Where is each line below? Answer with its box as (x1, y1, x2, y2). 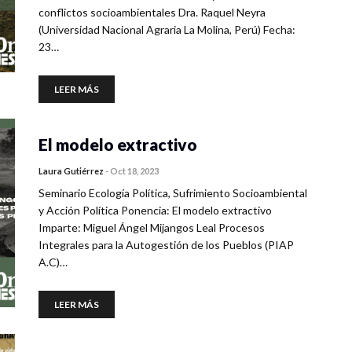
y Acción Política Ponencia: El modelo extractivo (38, 203, 272, 217)
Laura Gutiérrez (38, 166, 104, 176)
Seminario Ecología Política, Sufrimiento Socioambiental (38, 186, 307, 200)
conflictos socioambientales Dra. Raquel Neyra (38, 5, 266, 19)
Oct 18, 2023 (110, 166, 159, 176)
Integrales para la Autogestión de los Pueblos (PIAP (38, 238, 294, 251)
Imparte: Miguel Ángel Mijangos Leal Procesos (38, 221, 265, 234)
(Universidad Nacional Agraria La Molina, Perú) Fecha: (38, 23, 295, 36)
